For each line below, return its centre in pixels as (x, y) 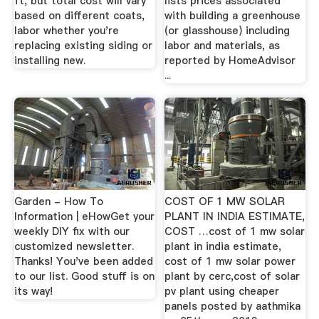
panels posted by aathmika (233, 307)
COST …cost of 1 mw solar (235, 232)
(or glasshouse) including (228, 31)
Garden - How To (58, 202)
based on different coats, (79, 16)
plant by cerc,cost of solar (232, 277)
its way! (33, 292)
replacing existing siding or (83, 46)
